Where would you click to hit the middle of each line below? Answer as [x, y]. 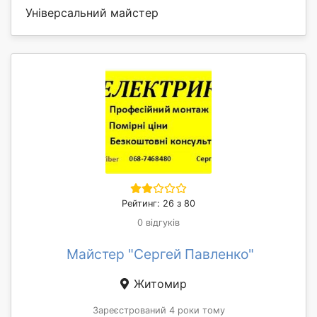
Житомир [158, 283]
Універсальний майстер [92, 12]
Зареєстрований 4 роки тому [158, 310]
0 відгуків [158, 222]
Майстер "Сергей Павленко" [160, 254]
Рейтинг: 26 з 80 [158, 203]
